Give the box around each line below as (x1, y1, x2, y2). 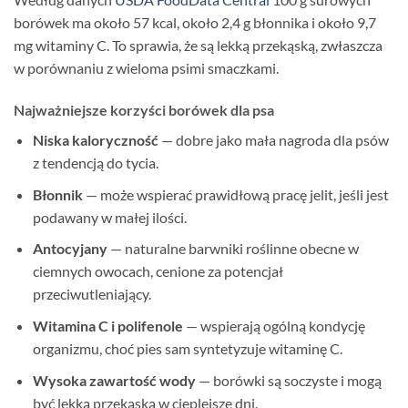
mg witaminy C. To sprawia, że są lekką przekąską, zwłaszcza (14, 36, 382, 55)
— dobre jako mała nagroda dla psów (158, 131, 389, 149)
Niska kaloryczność (32, 131, 158, 149)
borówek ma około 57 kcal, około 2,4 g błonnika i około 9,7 (14, 14, 376, 32)
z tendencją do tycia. (32, 154, 158, 172)
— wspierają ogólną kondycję (182, 317, 365, 334)
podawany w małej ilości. (32, 208, 187, 226)
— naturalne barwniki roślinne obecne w (107, 240, 359, 258)
